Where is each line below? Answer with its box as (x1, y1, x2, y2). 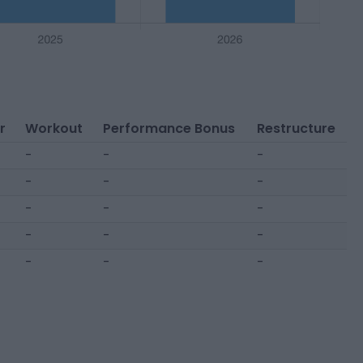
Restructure (256, 119, 335, 138)
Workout (24, 119, 83, 138)
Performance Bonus (102, 119, 235, 138)
